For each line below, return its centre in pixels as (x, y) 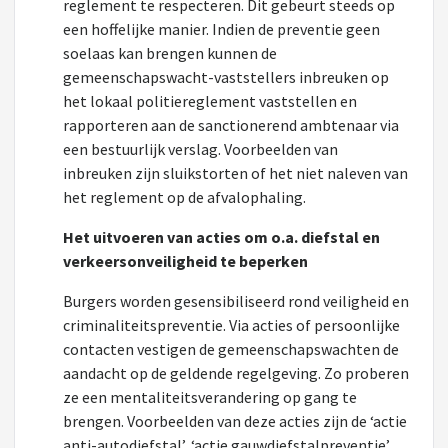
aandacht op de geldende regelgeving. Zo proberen (236, 373)
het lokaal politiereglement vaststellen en (210, 101)
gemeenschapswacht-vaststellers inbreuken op (226, 77)
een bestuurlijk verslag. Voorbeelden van (200, 149)
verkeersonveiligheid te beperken (185, 261)
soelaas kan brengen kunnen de (170, 53)
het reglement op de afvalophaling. (184, 197)
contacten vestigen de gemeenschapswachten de (231, 349)
